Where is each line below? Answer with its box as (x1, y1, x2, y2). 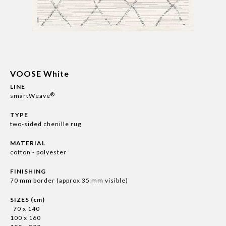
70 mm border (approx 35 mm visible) (10, 177, 128, 184)
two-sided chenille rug (10, 120, 81, 128)
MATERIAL (10, 139, 45, 147)
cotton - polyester (10, 148, 67, 156)
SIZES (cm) (10, 196, 45, 203)
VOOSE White (10, 69, 69, 78)
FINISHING (10, 167, 46, 175)
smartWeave (10, 92, 50, 99)
